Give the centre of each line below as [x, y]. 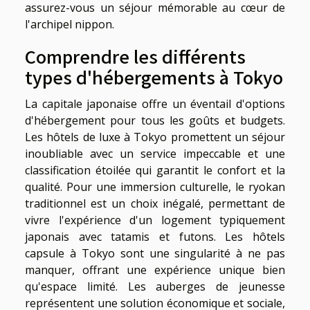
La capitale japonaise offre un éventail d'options [155, 104]
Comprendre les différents [135, 56]
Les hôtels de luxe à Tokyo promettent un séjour [155, 137]
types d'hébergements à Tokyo [154, 77]
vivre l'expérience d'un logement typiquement [155, 220]
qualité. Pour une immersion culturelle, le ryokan [155, 187]
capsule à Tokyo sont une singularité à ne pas [155, 254]
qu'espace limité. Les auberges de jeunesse [155, 287]
